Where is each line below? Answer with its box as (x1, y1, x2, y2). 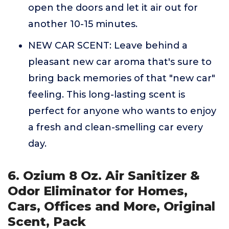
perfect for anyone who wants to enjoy (28, 105, 216, 117)
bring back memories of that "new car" (28, 73, 215, 84)
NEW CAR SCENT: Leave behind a (28, 40, 188, 51)
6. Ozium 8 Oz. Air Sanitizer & (8, 168, 200, 183)
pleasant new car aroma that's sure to (28, 56, 212, 67)
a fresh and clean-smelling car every (28, 122, 203, 133)
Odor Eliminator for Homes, (8, 184, 188, 198)
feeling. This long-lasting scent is (28, 89, 185, 100)
